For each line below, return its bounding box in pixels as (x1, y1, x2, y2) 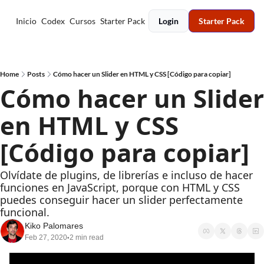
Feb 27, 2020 (25, 233, 67, 242)
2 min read (70, 233, 104, 242)
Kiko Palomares (25, 221, 83, 230)
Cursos (69, 16, 95, 26)
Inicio (15, 16, 37, 26)
